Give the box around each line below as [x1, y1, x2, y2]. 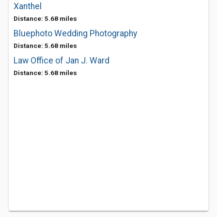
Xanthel [14, 1, 42, 11]
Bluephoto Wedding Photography [14, 29, 137, 38]
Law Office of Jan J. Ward [14, 56, 109, 65]
